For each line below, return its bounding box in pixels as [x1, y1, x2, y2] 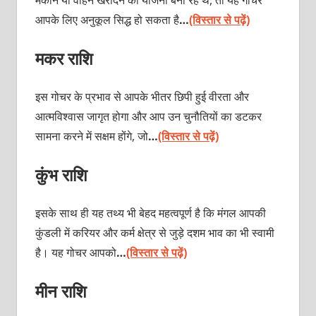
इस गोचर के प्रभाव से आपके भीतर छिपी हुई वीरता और [35, 88, 249, 104]
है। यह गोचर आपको [35, 244, 116, 260]
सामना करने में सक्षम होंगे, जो [35, 128, 148, 144]
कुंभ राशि [35, 162, 87, 186]
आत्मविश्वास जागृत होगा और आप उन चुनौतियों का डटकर [35, 108, 262, 124]
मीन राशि [35, 279, 87, 303]
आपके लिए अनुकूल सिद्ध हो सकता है [35, 11, 179, 28]
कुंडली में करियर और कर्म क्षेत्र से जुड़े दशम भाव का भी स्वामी [35, 224, 274, 241]
